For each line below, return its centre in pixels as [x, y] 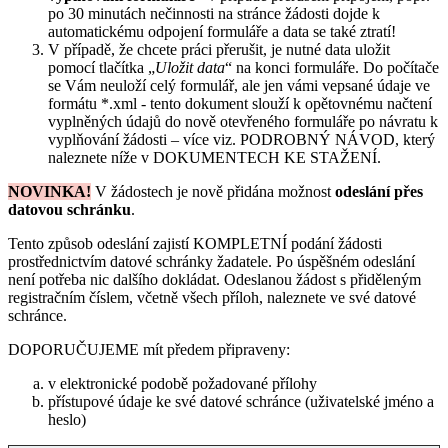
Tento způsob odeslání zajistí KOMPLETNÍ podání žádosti [195, 244]
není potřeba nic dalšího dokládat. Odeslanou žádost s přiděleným [214, 280]
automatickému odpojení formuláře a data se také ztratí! [222, 32]
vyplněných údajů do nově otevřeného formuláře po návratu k [243, 122]
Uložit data [190, 68]
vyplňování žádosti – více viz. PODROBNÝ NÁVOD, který [241, 140]
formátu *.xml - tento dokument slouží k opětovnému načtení [240, 104]
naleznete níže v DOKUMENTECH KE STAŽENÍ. [214, 158]
